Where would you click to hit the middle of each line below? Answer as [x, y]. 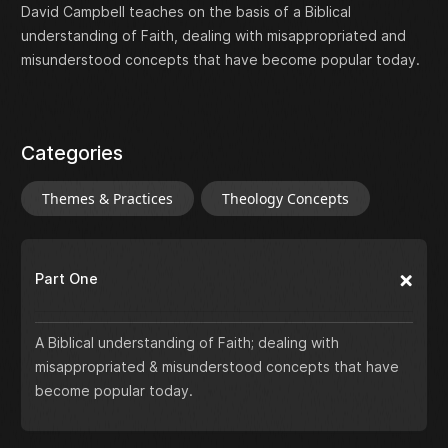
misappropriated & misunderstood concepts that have [217, 367]
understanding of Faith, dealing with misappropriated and [213, 36]
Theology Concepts [285, 199]
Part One [66, 279]
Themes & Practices [107, 199]
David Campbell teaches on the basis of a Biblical [186, 12]
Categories [72, 153]
